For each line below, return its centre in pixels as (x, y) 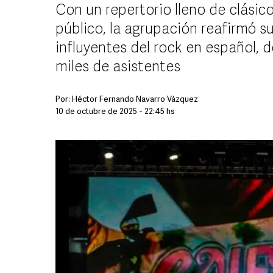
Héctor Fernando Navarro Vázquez (135, 100)
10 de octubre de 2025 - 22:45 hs (115, 112)
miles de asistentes (118, 68)
